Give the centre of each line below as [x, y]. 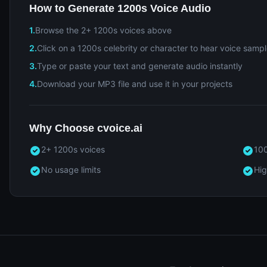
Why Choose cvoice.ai [86, 128]
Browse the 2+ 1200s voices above [103, 30]
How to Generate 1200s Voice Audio [120, 8]
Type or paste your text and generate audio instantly [140, 66]
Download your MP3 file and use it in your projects [135, 84]
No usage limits [71, 170]
